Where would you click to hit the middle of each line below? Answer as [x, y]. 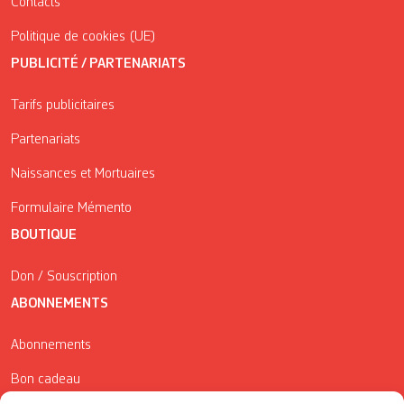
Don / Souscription [64, 276]
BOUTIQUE [44, 235]
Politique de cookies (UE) [83, 37]
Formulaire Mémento [71, 208]
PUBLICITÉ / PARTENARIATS [98, 64]
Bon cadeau [46, 379]
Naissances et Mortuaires [83, 174]
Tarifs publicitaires [63, 105]
